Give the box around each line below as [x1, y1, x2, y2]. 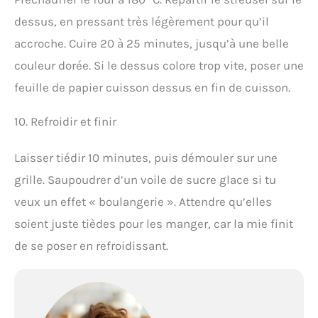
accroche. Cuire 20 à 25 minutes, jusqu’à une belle [14, 36, 289, 51]
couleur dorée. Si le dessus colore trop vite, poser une [14, 58, 304, 73]
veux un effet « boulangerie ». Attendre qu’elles [14, 194, 272, 209]
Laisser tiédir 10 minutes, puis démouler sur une [14, 150, 278, 165]
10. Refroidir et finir [14, 114, 116, 129]
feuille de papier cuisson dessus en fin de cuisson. [14, 80, 290, 95]
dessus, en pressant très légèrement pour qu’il [14, 14, 269, 29]
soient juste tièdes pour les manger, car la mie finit [14, 216, 293, 231]
